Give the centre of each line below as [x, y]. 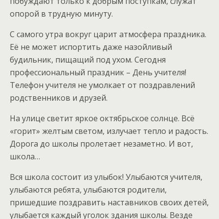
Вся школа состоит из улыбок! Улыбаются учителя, [106, 177]
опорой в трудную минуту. [61, 14]
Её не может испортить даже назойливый [91, 47]
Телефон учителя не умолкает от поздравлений [102, 85]
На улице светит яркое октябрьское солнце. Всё [102, 119]
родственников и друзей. [59, 98]
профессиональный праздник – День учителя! [98, 73]
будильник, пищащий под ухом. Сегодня [88, 60]
